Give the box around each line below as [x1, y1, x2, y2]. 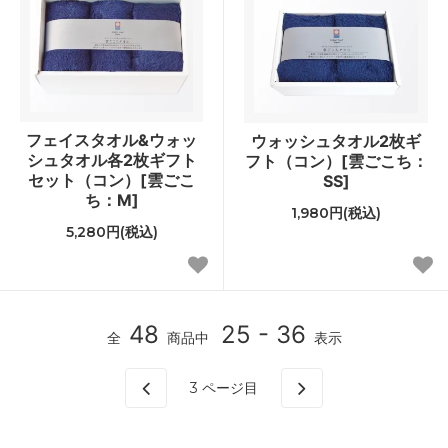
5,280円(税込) [65, 222, 158, 241]
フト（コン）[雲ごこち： [244, 150, 428, 171]
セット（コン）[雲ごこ [28, 169, 195, 190]
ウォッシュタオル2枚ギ [251, 130, 421, 151]
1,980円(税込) [291, 203, 381, 222]
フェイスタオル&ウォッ [26, 129, 197, 150]
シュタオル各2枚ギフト [26, 149, 197, 170]
